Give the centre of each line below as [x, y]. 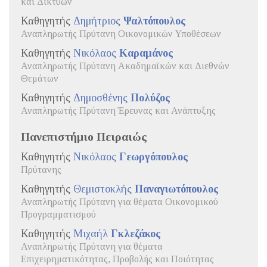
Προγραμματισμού [58, 214]
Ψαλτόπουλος [154, 21]
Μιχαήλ [92, 233]
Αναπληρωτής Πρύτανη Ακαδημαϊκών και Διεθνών [125, 66]
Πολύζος [150, 97]
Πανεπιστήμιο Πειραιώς [84, 136]
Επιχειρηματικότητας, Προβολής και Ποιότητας [117, 259]
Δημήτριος [98, 21]
